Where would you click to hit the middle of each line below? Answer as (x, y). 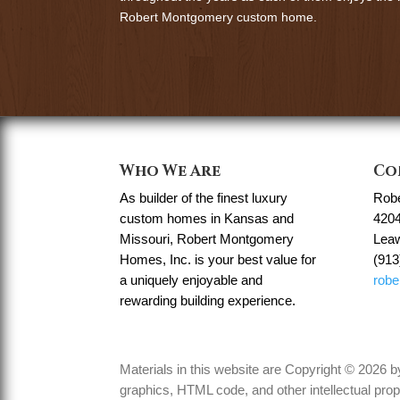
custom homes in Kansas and (207, 219)
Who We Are (171, 171)
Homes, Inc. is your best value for (218, 260)
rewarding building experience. (208, 301)
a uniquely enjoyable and (192, 280)
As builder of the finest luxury (204, 198)
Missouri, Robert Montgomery (207, 239)
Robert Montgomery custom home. (219, 17)
